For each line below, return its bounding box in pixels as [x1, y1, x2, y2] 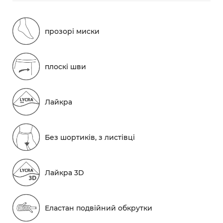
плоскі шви [45, 62, 86, 71]
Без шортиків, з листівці [45, 132, 135, 142]
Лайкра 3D [45, 168, 84, 177]
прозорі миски [45, 26, 100, 36]
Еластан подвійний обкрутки [45, 203, 152, 213]
